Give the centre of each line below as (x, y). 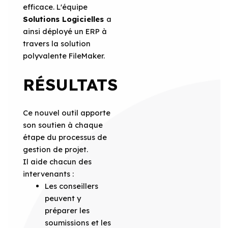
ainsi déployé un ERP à (65, 31)
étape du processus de (65, 137)
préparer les (67, 210)
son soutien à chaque (63, 125)
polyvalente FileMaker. (64, 55)
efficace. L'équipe (55, 7)
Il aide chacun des (57, 161)
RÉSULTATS (70, 84)
